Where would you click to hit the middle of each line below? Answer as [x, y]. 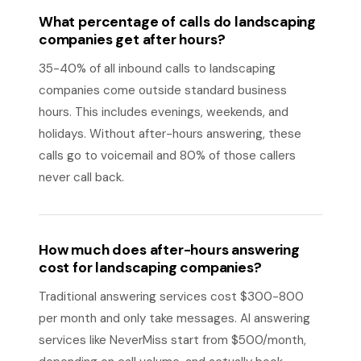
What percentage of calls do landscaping [178, 22]
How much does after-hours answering [169, 250]
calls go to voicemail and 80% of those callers [167, 156]
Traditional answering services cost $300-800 [171, 297]
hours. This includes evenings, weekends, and [164, 112]
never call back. [81, 177]
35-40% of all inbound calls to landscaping [157, 68]
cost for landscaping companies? [150, 268]
